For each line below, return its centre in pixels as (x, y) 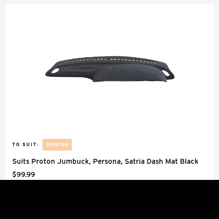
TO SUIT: (26, 144)
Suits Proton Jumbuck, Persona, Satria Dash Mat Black (105, 161)
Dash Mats (27, 203)
